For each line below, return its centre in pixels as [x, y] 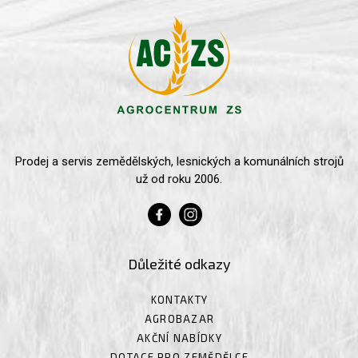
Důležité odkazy [179, 263]
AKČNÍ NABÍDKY [179, 338]
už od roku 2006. [179, 179]
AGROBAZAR [179, 319]
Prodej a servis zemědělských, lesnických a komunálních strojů [179, 161]
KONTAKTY [179, 300]
